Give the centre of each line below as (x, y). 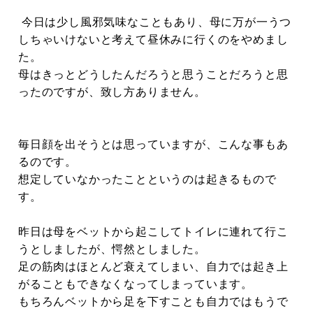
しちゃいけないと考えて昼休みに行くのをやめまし (153, 40)
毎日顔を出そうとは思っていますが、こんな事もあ (153, 145)
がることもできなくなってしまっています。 (136, 284)
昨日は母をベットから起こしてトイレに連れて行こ (153, 232)
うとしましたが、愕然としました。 (112, 249)
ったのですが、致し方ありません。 (112, 92)
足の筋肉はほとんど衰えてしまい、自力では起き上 (153, 267)
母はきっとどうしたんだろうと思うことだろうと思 (153, 75)
